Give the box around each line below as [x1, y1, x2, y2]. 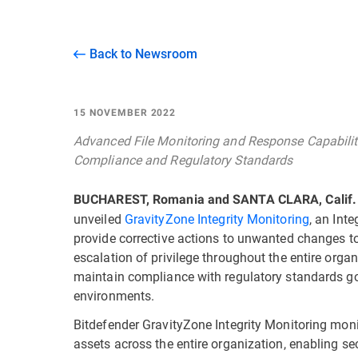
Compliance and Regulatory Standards [74, 151, 293, 168]
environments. [74, 287, 155, 304]
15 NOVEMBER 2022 [74, 107, 177, 118]
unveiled [74, 210, 125, 227]
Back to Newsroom [89, 45, 197, 62]
